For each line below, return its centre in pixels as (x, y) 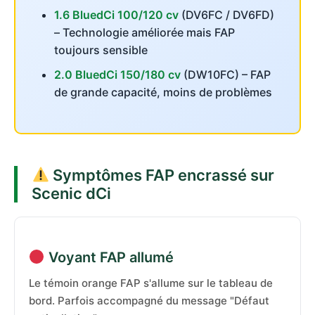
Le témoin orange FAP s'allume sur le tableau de (151, 283)
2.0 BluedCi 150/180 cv (117, 75)
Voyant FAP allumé (109, 257)
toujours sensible (101, 50)
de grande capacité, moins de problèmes (163, 92)
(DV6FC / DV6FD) (226, 15)
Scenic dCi (71, 193)
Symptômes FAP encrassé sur (162, 175)
